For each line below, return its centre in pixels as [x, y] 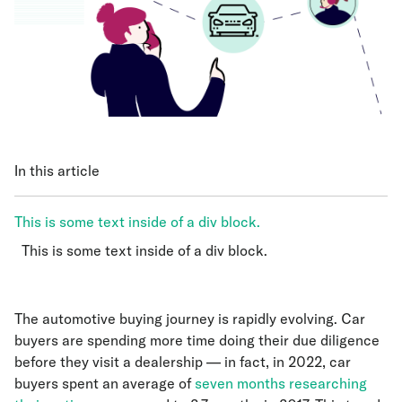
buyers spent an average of [105, 384]
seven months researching [281, 384]
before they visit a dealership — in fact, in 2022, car [183, 362]
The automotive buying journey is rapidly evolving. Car [190, 319]
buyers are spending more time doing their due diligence [197, 341]
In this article [57, 171]
